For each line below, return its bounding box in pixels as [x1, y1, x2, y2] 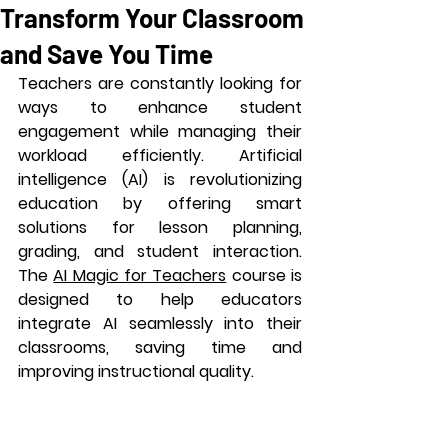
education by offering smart [18, 192, 302, 215]
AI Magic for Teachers [53, 264, 227, 287]
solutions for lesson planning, [18, 216, 302, 239]
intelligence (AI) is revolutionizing [18, 168, 302, 191]
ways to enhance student [18, 96, 302, 119]
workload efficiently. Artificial [18, 144, 302, 167]
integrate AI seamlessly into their [18, 312, 302, 335]
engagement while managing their [18, 120, 302, 143]
